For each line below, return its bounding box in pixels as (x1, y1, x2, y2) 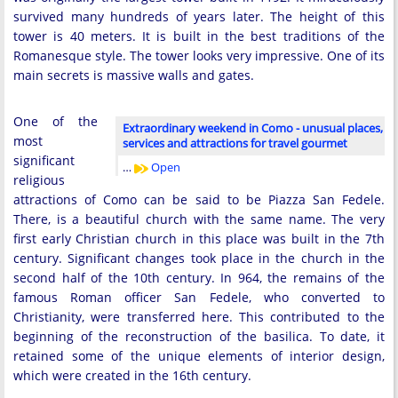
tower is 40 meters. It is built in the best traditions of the (13, 28, 385, 44)
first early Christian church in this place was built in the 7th (13, 230, 385, 247)
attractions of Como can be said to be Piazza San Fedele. (13, 191, 385, 208)
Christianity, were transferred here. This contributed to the (13, 308, 385, 325)
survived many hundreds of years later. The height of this (13, 8, 385, 25)
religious (13, 171, 65, 188)
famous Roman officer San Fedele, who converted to (13, 289, 385, 306)
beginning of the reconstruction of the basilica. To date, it (13, 328, 385, 345)
